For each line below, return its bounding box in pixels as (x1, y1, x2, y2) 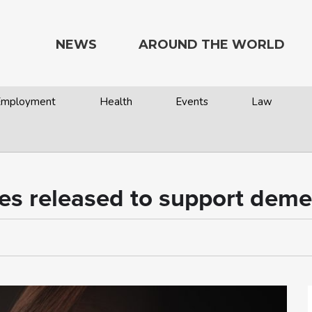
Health (99, 95, 132, 109)
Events (175, 95, 208, 109)
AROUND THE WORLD (139, 37, 285, 52)
